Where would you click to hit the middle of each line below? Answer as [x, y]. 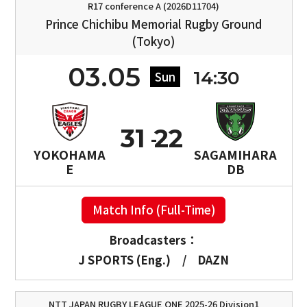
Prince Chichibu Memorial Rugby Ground [153, 24]
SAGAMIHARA [235, 154]
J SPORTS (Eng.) [124, 260]
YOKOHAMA [70, 154]
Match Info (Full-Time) [153, 209]
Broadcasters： [153, 240]
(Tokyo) [153, 41]
